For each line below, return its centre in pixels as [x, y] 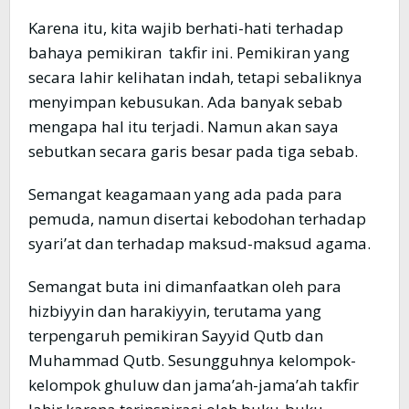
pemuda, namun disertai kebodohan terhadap [197, 219]
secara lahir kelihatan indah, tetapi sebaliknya [195, 78]
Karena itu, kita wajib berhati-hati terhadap [186, 28]
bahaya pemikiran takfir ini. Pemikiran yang [189, 53]
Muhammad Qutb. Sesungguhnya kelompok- [192, 361]
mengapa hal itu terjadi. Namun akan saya [184, 127]
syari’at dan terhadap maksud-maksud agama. [199, 244]
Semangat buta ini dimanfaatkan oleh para [185, 287]
